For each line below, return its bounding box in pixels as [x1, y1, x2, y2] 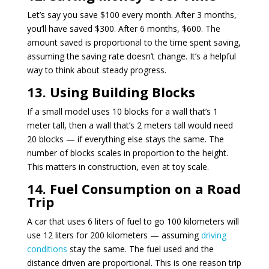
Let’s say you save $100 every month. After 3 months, [26, 8, 237, 20]
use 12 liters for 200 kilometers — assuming [26, 229, 201, 241]
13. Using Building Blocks [26, 82, 195, 101]
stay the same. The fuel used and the [67, 243, 214, 255]
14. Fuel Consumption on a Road [26, 179, 241, 198]
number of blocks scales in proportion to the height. [26, 147, 228, 159]
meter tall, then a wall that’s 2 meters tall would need [26, 119, 233, 131]
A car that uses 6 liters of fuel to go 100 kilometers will [26, 215, 239, 227]
